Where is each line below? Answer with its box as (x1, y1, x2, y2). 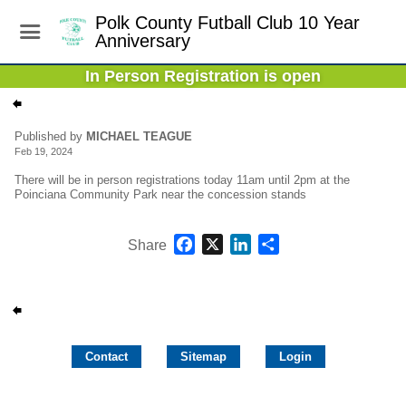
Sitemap (180, 350, 227, 363)
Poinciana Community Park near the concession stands (14, 188, 306, 201)
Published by (14, 130, 86, 143)
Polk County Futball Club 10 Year (94, 13, 360, 33)
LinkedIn (250, 233, 306, 248)
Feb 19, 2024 (14, 146, 72, 157)
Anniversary (94, 31, 190, 51)
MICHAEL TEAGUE (86, 130, 192, 143)
